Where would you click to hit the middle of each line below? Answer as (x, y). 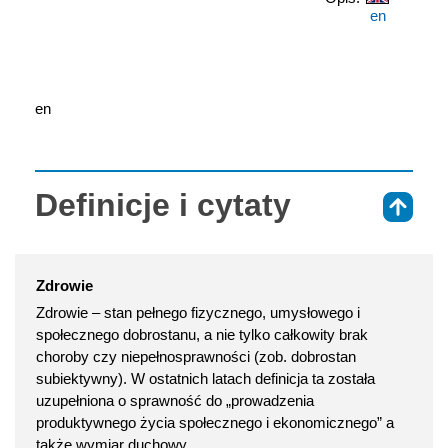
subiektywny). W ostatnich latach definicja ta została (205, 378)
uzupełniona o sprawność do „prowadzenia (175, 400)
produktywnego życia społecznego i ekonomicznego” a (215, 422)
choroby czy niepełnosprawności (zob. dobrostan (196, 356)
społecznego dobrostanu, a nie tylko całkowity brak (202, 334)
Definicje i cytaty (163, 204)
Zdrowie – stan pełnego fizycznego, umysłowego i (198, 312)
